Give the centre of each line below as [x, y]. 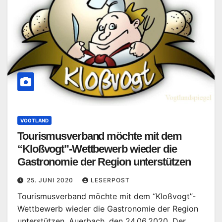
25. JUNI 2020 [51, 180]
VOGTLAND [34, 120]
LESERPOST [110, 180]
